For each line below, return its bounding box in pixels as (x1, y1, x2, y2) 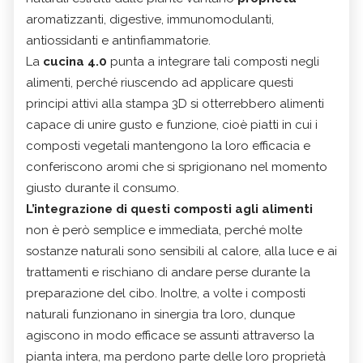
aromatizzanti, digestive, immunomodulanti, (26, 12, 274, 28)
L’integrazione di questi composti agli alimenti (26, 202, 313, 217)
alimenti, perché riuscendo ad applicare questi (26, 75, 293, 91)
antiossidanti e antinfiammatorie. (26, 33, 211, 49)
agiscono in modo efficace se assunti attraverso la (26, 328, 314, 344)
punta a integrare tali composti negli (110, 54, 319, 70)
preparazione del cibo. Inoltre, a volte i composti (26, 286, 305, 301)
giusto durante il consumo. (26, 181, 179, 196)
